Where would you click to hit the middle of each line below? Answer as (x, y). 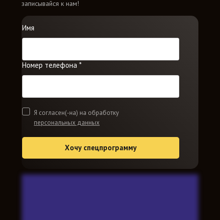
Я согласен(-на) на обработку (76, 113)
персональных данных (67, 123)
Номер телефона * (52, 65)
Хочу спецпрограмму (101, 148)
